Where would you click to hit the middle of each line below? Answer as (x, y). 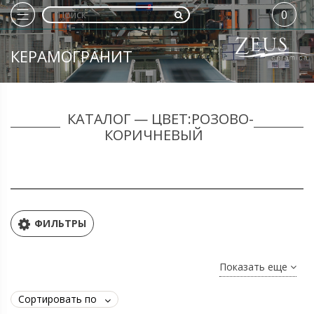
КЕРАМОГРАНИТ (71, 56)
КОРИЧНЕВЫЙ (153, 135)
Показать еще (255, 267)
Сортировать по (57, 299)
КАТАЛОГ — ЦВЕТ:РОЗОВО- (161, 119)
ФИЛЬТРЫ (60, 223)
